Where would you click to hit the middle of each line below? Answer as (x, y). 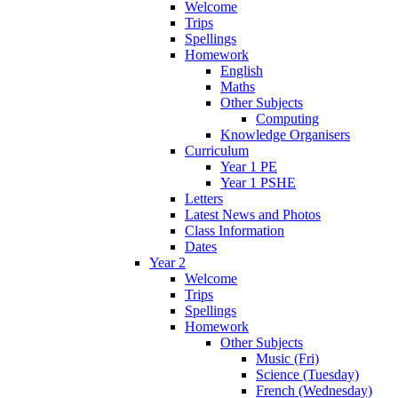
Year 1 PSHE (258, 182)
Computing (287, 118)
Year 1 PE (249, 166)
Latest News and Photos (253, 214)
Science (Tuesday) (307, 374)
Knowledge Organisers (285, 134)
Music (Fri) (287, 358)
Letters (204, 198)
